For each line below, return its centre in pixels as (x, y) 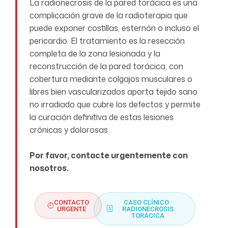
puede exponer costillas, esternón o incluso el (114, 28)
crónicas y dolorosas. (69, 130)
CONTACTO (72, 202)
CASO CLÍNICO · (148, 202)
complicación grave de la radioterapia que (109, 15)
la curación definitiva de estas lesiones (102, 117)
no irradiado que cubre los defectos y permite (115, 104)
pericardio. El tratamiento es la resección (107, 40)
